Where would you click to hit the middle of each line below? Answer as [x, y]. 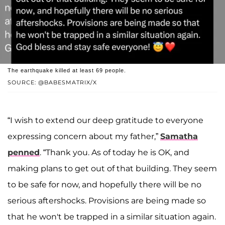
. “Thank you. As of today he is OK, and [115, 153]
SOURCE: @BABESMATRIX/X [52, 83]
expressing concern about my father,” [84, 137]
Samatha [179, 137]
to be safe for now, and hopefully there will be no [104, 185]
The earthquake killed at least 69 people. [67, 71]
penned [24, 153]
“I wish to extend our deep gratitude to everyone [105, 121]
